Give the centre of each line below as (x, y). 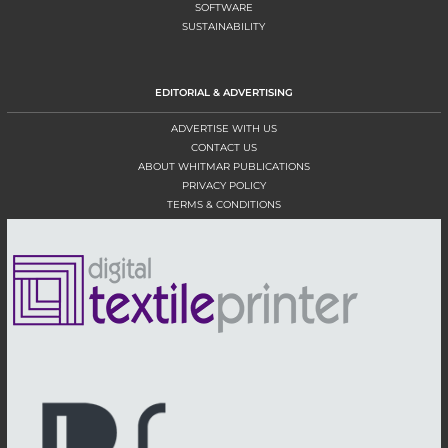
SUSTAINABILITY (224, 26)
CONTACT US (223, 147)
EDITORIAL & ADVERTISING (223, 92)
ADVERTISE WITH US (223, 128)
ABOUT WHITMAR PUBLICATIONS (223, 166)
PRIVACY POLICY (223, 185)
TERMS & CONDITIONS (223, 204)
